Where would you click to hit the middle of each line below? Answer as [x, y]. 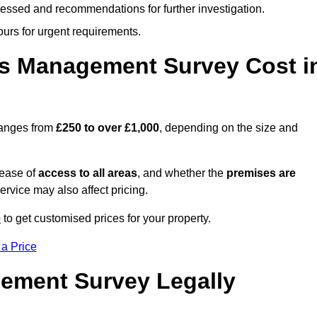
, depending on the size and [229, 128]
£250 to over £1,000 [108, 128]
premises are [261, 173]
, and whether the [182, 173]
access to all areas [88, 173]
